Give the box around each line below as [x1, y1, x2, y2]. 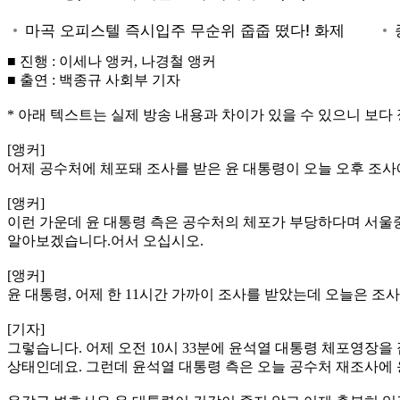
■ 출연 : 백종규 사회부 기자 [7, 71, 180, 87]
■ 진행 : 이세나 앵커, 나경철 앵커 [7, 53, 216, 69]
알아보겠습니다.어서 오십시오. [7, 232, 204, 248]
